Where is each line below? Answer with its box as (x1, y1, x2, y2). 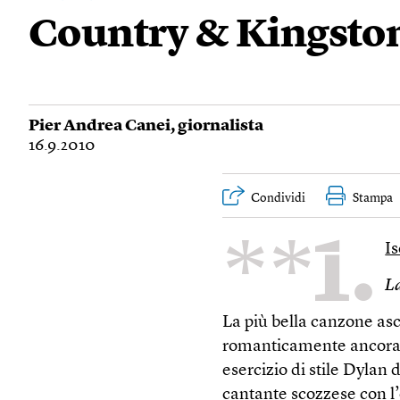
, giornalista (171, 118, 263, 134)
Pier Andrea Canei (29, 118, 171, 134)
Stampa (353, 192, 394, 204)
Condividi (251, 192, 306, 204)
